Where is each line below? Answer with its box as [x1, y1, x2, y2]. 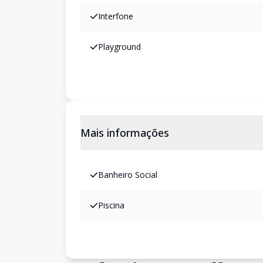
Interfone [98, 11, 133, 22]
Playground [98, 41, 141, 52]
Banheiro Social [98, 169, 157, 180]
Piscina [98, 200, 124, 211]
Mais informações [80, 126, 169, 140]
